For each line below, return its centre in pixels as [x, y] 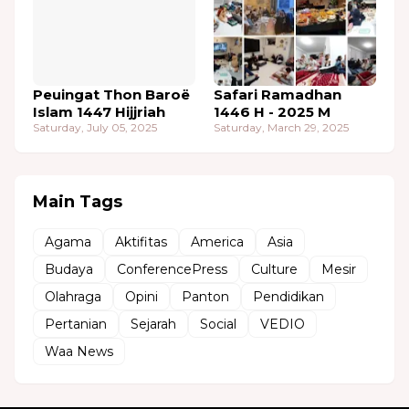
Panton [205, 296]
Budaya [69, 269]
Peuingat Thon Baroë [111, 94]
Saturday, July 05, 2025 [95, 127]
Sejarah [153, 324]
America [217, 241]
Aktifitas [141, 241]
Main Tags [78, 202]
